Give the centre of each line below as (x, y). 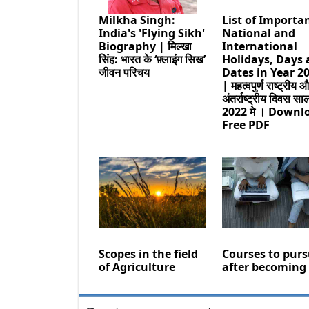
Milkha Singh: (137, 20)
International (260, 46)
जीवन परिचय (124, 72)
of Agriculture (137, 267)
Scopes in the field (148, 253)
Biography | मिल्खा (145, 46)
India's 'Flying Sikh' (152, 33)
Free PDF (246, 124)
